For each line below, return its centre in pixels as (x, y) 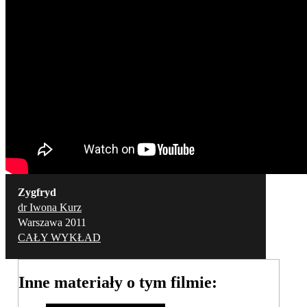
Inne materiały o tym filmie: (118, 283)
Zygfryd (37, 193)
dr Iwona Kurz (50, 208)
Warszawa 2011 (52, 223)
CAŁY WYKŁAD (59, 238)
